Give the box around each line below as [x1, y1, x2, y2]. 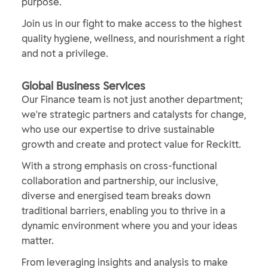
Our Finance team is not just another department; [22, 93, 243, 105]
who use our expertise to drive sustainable [22, 123, 215, 135]
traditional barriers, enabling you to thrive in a [22, 205, 226, 217]
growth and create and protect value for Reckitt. [22, 138, 241, 150]
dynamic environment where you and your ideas [22, 220, 237, 232]
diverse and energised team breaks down [22, 190, 211, 202]
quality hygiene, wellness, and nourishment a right [22, 32, 245, 44]
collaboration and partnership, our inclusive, [22, 175, 218, 187]
